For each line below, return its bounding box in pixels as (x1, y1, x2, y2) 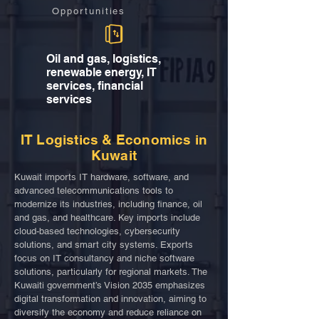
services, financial (46, 79, 143, 93)
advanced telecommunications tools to (14, 185, 173, 196)
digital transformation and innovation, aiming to (14, 293, 206, 304)
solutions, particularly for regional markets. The (14, 266, 207, 277)
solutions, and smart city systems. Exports (14, 239, 193, 250)
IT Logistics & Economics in (20, 132, 208, 147)
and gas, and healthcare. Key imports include (14, 212, 200, 223)
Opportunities (52, 6, 126, 16)
